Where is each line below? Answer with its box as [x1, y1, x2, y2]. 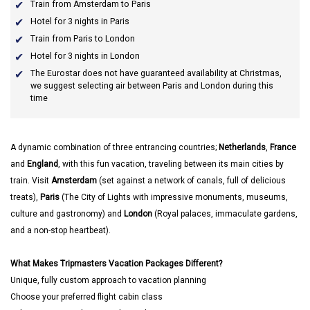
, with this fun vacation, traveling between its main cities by [58, 159, 284, 169]
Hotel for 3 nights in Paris [30, 17, 129, 26]
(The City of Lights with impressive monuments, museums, [60, 192, 288, 202]
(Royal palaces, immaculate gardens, [152, 209, 298, 219]
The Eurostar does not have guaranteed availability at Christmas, [30, 69, 282, 78]
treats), [10, 192, 40, 202]
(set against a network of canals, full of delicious [97, 176, 286, 185]
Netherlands [219, 143, 266, 152]
